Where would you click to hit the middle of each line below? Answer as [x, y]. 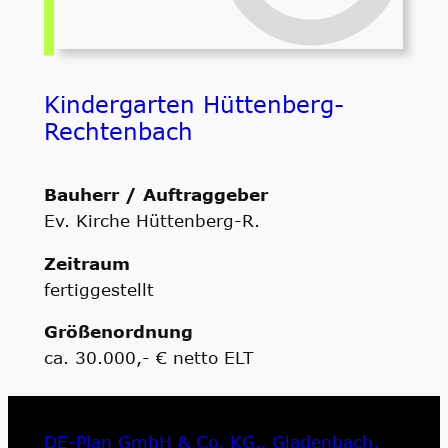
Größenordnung [118, 331]
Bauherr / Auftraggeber [155, 193]
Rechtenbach [118, 130]
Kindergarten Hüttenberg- [193, 103]
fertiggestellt [98, 288]
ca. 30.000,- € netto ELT [148, 357]
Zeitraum [86, 262]
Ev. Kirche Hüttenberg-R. [151, 219]
